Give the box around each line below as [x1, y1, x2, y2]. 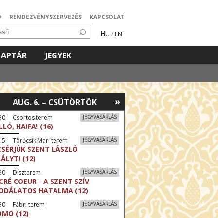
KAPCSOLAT [90, 13, 125, 21]
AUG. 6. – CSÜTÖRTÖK [13, 97, 97, 108]
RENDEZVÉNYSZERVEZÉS [9, 13, 82, 21]
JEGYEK [45, 50, 71, 61]
